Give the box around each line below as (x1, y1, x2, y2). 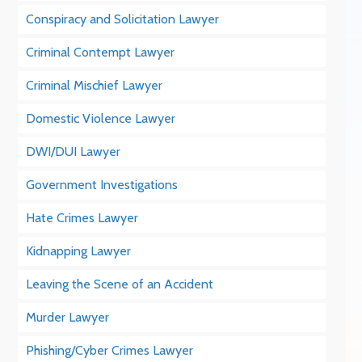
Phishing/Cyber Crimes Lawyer (26, 343, 194, 358)
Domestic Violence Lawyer (26, 111, 176, 126)
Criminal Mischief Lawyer (26, 78, 163, 93)
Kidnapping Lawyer (26, 243, 132, 259)
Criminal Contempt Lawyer (26, 44, 175, 60)
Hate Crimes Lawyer (26, 210, 139, 225)
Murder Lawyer (26, 309, 110, 325)
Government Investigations (26, 177, 179, 192)
